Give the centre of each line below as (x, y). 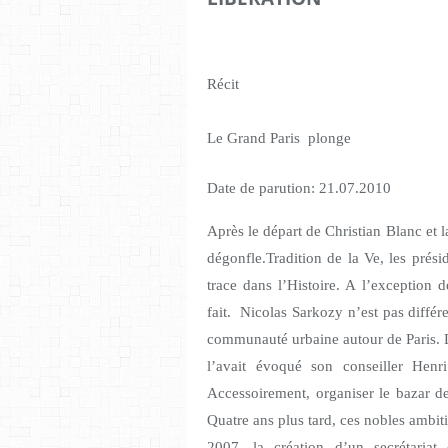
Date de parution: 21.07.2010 (299, 188)
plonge (329, 138)
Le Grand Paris (253, 138)
